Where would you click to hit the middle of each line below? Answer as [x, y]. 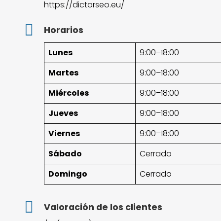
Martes [63, 73]
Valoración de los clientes [103, 207]
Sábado [65, 153]
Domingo [68, 174]
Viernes [64, 133]
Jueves [63, 113]
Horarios [63, 30]
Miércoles [68, 93]
